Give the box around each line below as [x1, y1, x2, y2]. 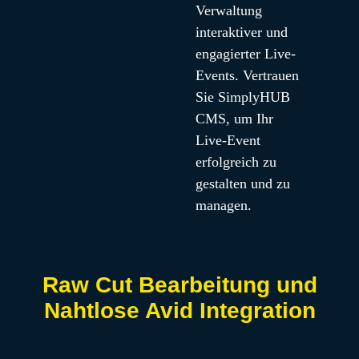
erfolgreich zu [195, 154, 276, 170]
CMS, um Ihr [195, 111, 273, 127]
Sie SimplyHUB [195, 89, 290, 105]
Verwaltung [195, 2, 262, 18]
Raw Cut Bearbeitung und [42, 272, 317, 297]
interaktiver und [195, 24, 288, 40]
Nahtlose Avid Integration [43, 298, 316, 323]
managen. [195, 197, 252, 213]
